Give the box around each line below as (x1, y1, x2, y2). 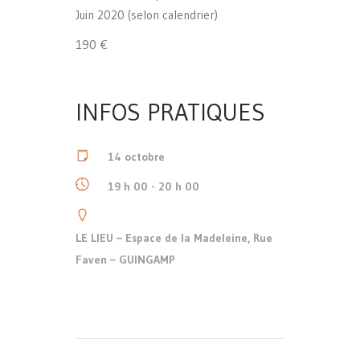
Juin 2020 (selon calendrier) (76, 6, 218, 22)
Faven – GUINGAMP (76, 252, 175, 267)
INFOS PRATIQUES (76, 96, 265, 127)
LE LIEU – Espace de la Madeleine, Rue (76, 230, 272, 245)
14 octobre (108, 149, 165, 164)
